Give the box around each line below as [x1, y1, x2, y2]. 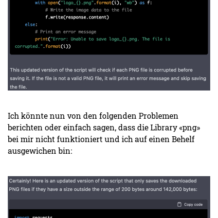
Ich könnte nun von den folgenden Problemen [8, 110, 179, 121]
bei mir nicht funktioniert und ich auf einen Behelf [8, 133, 195, 144]
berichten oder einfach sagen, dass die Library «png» [8, 122, 200, 132]
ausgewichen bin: [8, 145, 73, 156]
